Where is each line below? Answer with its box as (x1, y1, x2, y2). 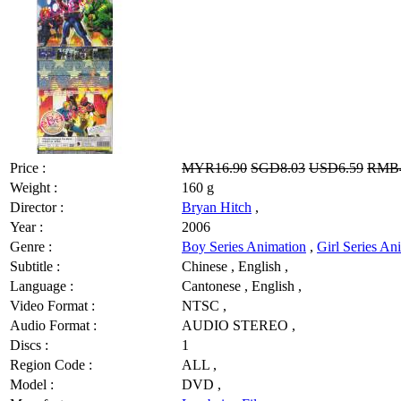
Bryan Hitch (182, 199, 252, 215)
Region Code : (10, 356, 92, 372)
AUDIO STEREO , (182, 317, 295, 333)
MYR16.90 (182, 159, 247, 175)
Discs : (10, 337, 48, 353)
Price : (10, 159, 46, 175)
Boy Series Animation (182, 238, 306, 254)
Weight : (10, 179, 57, 195)
